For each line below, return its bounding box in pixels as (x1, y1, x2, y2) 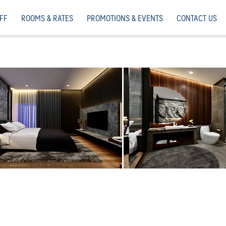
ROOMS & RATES (21, 11, 73, 25)
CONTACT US (176, 11, 217, 25)
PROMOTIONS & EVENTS (86, 11, 163, 25)
